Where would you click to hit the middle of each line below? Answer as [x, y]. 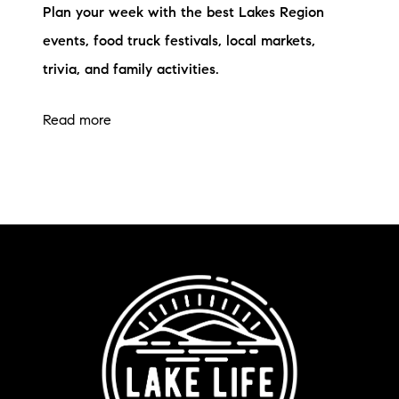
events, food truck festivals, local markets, [179, 42]
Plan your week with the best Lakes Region [183, 14]
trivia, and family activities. [131, 71]
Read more [77, 122]
